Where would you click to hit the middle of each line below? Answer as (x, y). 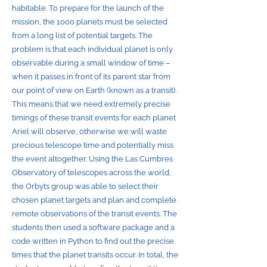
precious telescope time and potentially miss (93, 145)
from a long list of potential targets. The (82, 35)
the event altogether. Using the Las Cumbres (92, 159)
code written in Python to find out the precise (93, 241)
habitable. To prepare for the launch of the (88, 8)
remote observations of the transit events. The (94, 214)
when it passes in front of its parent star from (91, 77)
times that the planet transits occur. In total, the (95, 255)
